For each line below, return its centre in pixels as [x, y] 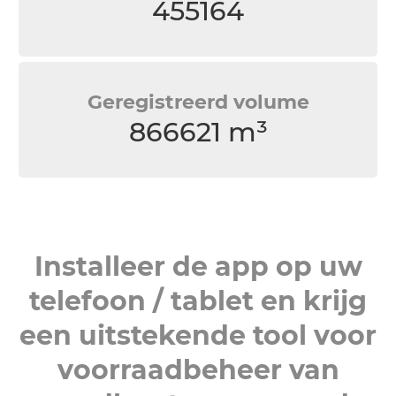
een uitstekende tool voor [198, 335]
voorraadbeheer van [198, 370]
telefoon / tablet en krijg [198, 301]
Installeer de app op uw [198, 267]
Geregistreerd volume [198, 102]
